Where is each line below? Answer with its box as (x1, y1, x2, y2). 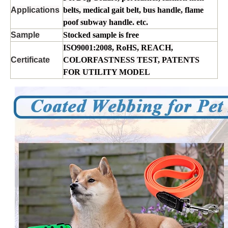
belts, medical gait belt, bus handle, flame (63, 5, 204, 14)
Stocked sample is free (63, 30, 139, 39)
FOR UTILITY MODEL (63, 67, 150, 76)
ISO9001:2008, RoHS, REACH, (63, 43, 173, 52)
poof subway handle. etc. (63, 17, 148, 26)
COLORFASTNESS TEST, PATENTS (63, 55, 199, 64)
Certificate (11, 55, 50, 64)
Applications (11, 5, 60, 14)
